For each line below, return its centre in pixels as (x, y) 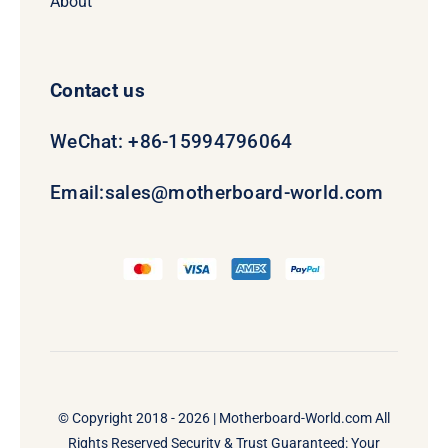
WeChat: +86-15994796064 (171, 141)
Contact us (97, 90)
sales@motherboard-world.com (244, 192)
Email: (77, 192)
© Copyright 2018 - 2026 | (138, 417)
